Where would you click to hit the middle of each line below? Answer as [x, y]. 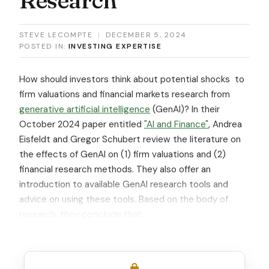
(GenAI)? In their [185, 109]
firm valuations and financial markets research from [125, 94]
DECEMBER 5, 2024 [146, 35]
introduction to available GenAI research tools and [124, 184]
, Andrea [225, 124]
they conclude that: [101, 214]
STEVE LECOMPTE [56, 35]
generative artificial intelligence [85, 109]
